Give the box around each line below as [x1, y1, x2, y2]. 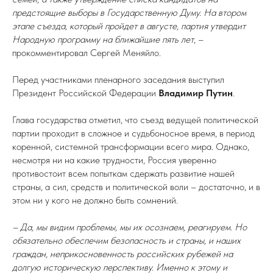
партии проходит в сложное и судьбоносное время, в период [12, 127, 255, 139]
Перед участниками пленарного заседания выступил [12, 74, 224, 85]
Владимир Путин [158, 87, 233, 99]
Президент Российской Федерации [12, 87, 158, 99]
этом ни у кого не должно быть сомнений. [12, 194, 178, 206]
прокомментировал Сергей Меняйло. [12, 47, 161, 58]
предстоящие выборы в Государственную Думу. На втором [12, 7, 246, 18]
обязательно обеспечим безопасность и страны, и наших [12, 235, 241, 246]
